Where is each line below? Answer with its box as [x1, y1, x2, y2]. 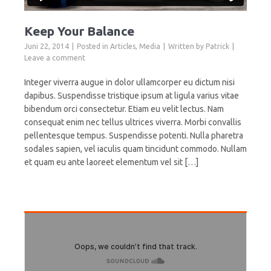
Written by [168, 42, 206, 51]
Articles [110, 42, 135, 51]
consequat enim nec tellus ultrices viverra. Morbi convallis [24, 117, 241, 128]
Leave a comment [24, 54, 85, 62]
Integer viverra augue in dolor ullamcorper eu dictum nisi [24, 77, 235, 88]
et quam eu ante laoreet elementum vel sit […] [24, 157, 198, 168]
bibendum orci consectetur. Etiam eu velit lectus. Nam [24, 104, 224, 114]
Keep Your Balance [24, 24, 134, 39]
